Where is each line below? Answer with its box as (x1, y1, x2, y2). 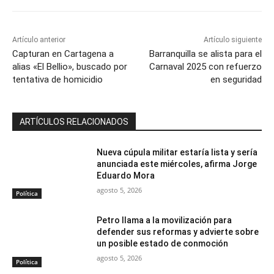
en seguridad (210, 73, 262, 85)
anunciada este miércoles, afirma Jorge (97, 158, 257, 169)
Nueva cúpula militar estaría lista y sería (97, 147, 258, 157)
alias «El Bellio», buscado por (12, 61, 127, 72)
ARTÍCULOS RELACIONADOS (20, 116, 128, 127)
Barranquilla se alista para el (149, 48, 262, 59)
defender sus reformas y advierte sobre (97, 227, 259, 237)
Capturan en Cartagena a (12, 48, 114, 59)
